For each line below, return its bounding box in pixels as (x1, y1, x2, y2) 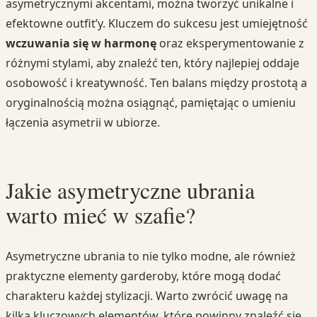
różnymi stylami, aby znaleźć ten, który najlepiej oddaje (6, 55, 299, 71)
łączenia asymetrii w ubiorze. (6, 115, 160, 131)
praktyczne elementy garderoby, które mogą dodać (6, 267, 281, 284)
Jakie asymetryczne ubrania (6, 175, 255, 206)
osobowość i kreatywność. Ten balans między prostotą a (6, 75, 307, 91)
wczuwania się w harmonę (6, 35, 156, 52)
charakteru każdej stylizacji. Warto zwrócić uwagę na (6, 287, 288, 304)
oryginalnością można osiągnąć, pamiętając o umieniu (6, 95, 296, 111)
